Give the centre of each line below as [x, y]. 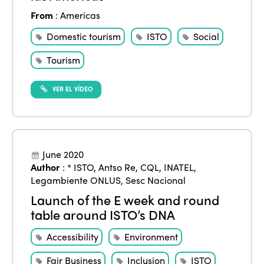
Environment [151, 237]
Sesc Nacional [156, 180]
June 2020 [63, 154]
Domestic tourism [84, 37]
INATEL [179, 167]
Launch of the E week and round [125, 200]
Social [207, 37]
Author [46, 167]
